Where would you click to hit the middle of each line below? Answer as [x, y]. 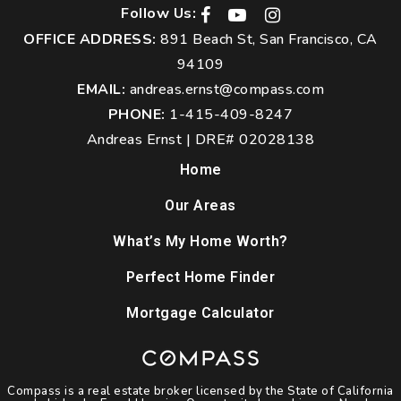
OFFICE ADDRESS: [90, 40]
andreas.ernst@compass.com [226, 90]
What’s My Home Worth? [200, 242]
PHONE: [137, 115]
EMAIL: [101, 90]
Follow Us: [158, 13]
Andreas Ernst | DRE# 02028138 [200, 140]
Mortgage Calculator [200, 313]
